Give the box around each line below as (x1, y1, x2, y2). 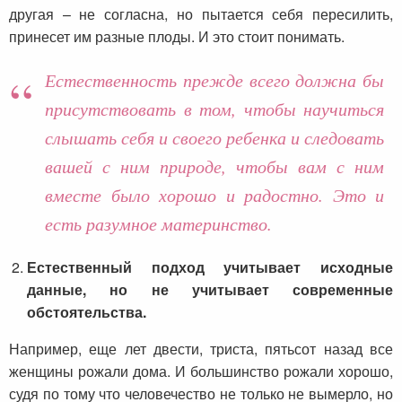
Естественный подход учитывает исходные (27, 256, 393, 277)
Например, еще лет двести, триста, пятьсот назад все (9, 337, 393, 359)
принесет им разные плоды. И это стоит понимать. (9, 25, 345, 47)
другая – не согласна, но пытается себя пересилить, (9, 3, 393, 24)
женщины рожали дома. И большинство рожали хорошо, (9, 360, 393, 381)
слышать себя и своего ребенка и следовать (45, 125, 384, 149)
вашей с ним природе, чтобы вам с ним (45, 153, 384, 178)
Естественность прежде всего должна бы (45, 67, 384, 92)
